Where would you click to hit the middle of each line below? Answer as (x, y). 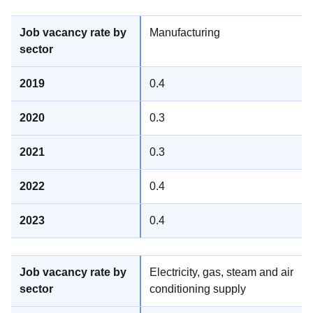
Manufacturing (185, 33)
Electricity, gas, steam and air (221, 272)
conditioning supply (198, 289)
